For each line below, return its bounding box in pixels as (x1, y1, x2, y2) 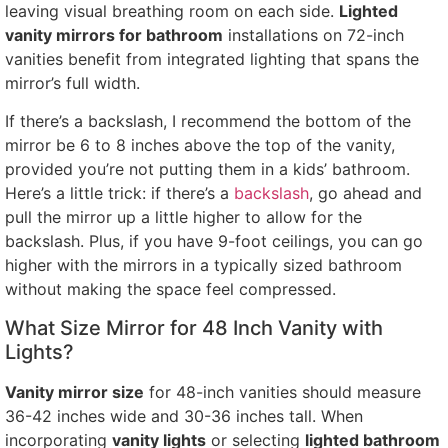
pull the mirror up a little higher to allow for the (5, 207, 362, 228)
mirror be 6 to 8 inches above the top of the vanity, (5, 135, 395, 156)
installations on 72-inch (223, 24, 404, 45)
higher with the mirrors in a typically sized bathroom (5, 255, 402, 276)
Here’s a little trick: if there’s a (5, 183, 234, 204)
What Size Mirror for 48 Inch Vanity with (5, 315, 383, 340)
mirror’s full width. (5, 72, 140, 93)
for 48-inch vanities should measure (144, 381, 421, 402)
